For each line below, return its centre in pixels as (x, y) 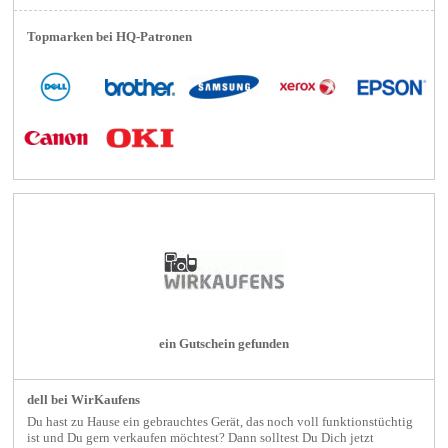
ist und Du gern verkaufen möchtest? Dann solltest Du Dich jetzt (200, 438)
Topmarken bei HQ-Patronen (109, 37)
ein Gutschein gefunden (224, 344)
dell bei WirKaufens (83, 399)
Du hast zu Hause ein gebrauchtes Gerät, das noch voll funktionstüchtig (219, 422)
